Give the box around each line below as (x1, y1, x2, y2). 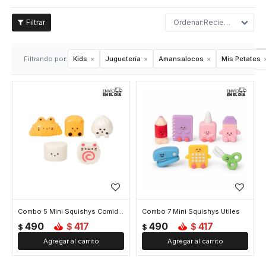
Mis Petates (221, 55, 261, 63)
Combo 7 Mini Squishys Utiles (142, 207, 240, 216)
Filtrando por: (24, 55, 68, 63)
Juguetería (105, 55, 141, 63)
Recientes (204, 18, 224, 27)
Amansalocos (159, 55, 204, 63)
